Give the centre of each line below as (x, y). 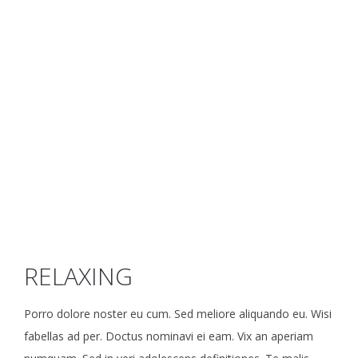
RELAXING (78, 276)
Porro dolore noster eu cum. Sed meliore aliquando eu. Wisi (178, 314)
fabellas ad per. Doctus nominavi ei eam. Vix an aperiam (169, 336)
